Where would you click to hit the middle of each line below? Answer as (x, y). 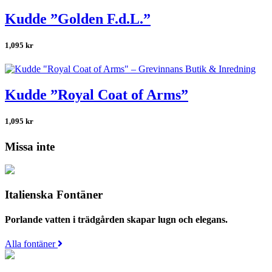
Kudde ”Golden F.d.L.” (78, 19)
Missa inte (30, 146)
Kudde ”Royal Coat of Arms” (97, 95)
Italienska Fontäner (54, 195)
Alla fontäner (31, 243)
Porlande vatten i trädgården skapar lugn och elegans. (116, 220)
